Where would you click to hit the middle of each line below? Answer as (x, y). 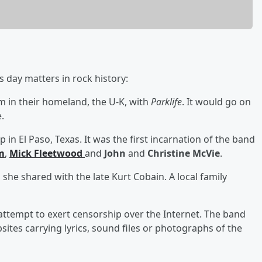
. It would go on (216, 101)
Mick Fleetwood (47, 153)
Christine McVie (184, 153)
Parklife (166, 101)
